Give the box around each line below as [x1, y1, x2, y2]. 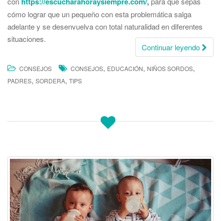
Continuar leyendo [142, 42, 202, 53]
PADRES [7, 76, 32, 85]
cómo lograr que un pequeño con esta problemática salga [7, 9, 191, 20]
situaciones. [7, 34, 46, 44]
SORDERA [36, 76, 65, 85]
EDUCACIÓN [107, 64, 143, 73]
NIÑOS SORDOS [147, 64, 193, 73]
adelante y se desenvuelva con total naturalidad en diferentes [7, 21, 203, 32]
